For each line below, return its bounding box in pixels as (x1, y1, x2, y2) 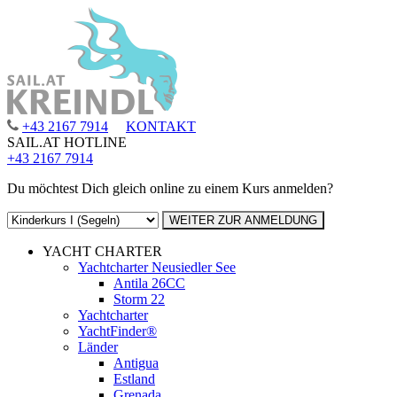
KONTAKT (126, 119, 196, 134)
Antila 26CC (113, 276, 185, 291)
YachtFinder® (78, 323, 157, 339)
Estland (113, 371, 155, 386)
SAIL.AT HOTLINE (7, 135, 127, 150)
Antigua (113, 355, 159, 370)
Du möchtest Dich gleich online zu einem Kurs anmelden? (7, 181, 333, 196)
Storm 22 (113, 292, 165, 307)
